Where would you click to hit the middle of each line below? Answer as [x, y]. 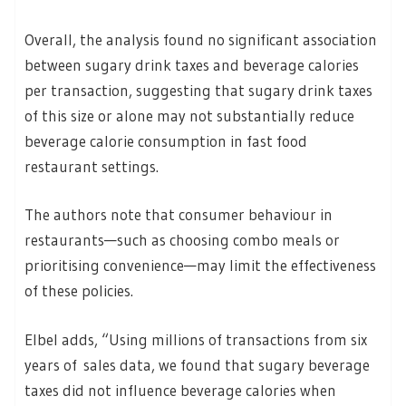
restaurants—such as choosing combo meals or [182, 240]
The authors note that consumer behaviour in [179, 215]
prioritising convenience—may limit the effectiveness [200, 266]
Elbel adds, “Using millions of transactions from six [196, 339]
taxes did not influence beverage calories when [180, 390]
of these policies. [79, 291]
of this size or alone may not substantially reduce [189, 115]
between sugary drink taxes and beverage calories [192, 64]
